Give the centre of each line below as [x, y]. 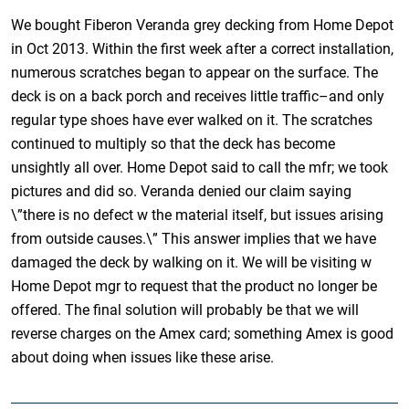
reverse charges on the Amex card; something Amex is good [203, 333]
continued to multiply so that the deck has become [173, 143]
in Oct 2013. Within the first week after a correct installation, [203, 48]
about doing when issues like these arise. [143, 357]
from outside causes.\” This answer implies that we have [194, 238]
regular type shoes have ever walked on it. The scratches [192, 120]
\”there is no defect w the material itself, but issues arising [198, 215]
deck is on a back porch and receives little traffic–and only [198, 96]
